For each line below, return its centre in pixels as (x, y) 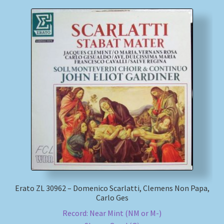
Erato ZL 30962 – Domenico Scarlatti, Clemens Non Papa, (112, 188)
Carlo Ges (112, 198)
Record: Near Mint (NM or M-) (112, 213)
